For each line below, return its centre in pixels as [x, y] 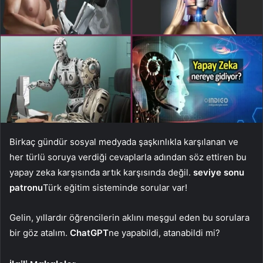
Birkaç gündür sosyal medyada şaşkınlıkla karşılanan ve [124, 141]
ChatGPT [89, 232]
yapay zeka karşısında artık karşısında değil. [101, 172]
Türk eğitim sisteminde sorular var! [115, 187]
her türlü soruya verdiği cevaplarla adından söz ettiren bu [128, 157]
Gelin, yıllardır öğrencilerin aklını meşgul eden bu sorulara [129, 217]
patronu [26, 187]
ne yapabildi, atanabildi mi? [164, 232]
